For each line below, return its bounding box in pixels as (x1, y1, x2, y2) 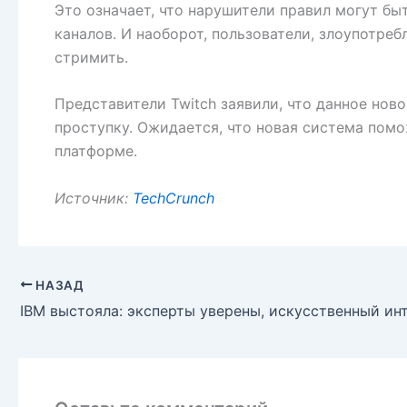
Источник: (55, 188, 133, 207)
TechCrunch (133, 188, 214, 207)
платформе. (55, 142, 137, 161)
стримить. (55, 47, 128, 66)
